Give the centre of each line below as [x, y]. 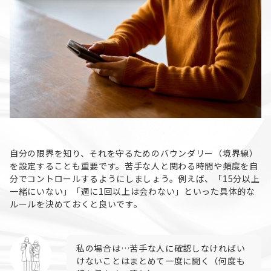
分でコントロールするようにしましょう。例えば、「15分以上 [135, 178]
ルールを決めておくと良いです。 [76, 204]
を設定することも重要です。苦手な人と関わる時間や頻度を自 [134, 165]
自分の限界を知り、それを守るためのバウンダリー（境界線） [134, 153]
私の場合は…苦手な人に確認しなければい [161, 248]
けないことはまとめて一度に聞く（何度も [161, 260]
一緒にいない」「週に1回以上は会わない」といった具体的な [132, 191]
